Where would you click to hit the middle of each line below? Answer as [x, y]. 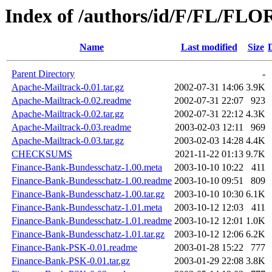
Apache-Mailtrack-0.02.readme [71, 101]
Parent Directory [43, 74]
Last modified [209, 47]
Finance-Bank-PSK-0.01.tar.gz [71, 261]
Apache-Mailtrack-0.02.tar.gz [68, 114]
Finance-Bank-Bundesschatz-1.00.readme [92, 181]
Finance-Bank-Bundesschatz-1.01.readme [92, 221]
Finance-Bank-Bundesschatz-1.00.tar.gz [88, 194]
